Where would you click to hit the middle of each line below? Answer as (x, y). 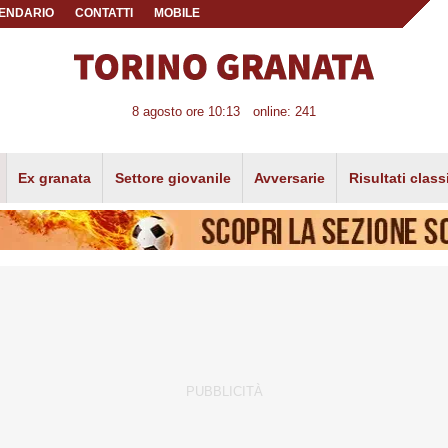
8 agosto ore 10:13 (186, 112)
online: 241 (284, 112)
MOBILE (176, 13)
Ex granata (55, 177)
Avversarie (290, 177)
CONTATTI (104, 13)
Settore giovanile (172, 177)
